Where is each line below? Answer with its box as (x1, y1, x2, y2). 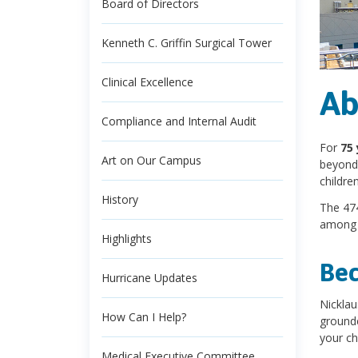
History (101, 192, 138, 207)
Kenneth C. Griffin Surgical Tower (101, 35, 272, 50)
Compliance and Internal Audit (101, 113, 257, 129)
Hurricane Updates (101, 270, 197, 285)
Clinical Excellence (101, 74, 193, 89)
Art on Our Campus (101, 153, 201, 168)
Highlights (101, 231, 152, 246)
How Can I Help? (101, 309, 186, 324)
